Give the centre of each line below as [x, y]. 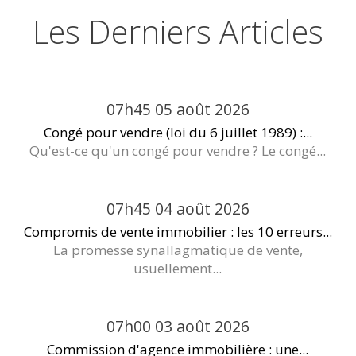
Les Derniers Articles [178, 32]
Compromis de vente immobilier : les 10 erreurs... [178, 232]
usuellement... [178, 269]
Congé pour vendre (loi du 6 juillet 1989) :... [178, 133]
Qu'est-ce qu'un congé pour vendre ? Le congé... [178, 151]
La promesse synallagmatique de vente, [178, 250]
